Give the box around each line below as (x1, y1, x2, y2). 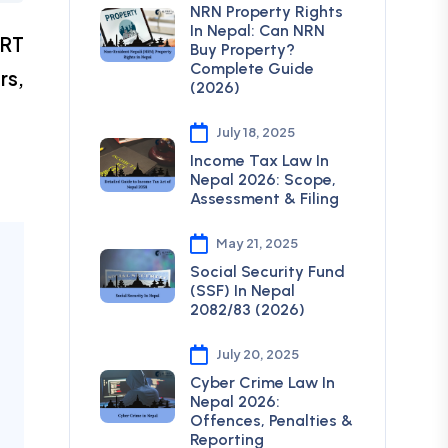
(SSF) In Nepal (189, 281, 295, 300)
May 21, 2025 (215, 235, 298, 251)
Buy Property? (189, 40, 295, 59)
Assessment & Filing (189, 189, 339, 208)
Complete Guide (189, 59, 314, 78)
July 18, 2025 (215, 124, 295, 140)
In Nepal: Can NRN (189, 21, 325, 40)
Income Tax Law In (189, 151, 329, 170)
